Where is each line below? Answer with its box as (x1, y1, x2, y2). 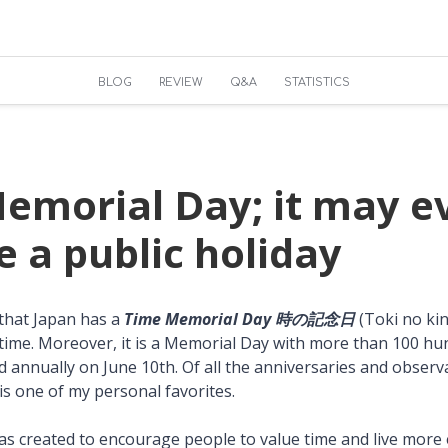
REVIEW (159, 76, 203, 90)
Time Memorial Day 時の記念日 (120, 308, 355, 330)
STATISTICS (284, 76, 350, 90)
